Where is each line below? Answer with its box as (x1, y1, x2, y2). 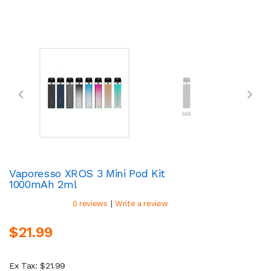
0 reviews (72, 198, 108, 208)
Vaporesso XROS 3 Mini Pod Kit (9, 166, 165, 180)
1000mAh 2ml (9, 177, 77, 191)
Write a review (115, 198, 168, 208)
